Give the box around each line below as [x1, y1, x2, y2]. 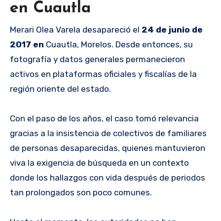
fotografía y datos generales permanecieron [10, 54, 185, 64]
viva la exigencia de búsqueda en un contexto [10, 157, 189, 168]
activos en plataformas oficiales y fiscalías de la [10, 69, 197, 79]
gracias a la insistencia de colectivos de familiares [10, 128, 207, 138]
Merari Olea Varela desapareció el [10, 24, 142, 35]
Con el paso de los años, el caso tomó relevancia [10, 113, 199, 123]
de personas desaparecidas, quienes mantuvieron [10, 143, 205, 153]
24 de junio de [142, 24, 203, 35]
